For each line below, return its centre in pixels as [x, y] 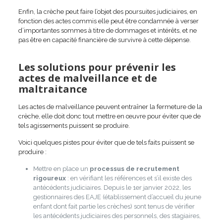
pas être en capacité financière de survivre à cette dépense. [104, 40]
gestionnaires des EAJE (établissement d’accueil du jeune [117, 197]
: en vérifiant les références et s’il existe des [129, 178]
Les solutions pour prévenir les [97, 67]
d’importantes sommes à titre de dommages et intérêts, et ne [107, 30]
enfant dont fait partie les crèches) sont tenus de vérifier [114, 206]
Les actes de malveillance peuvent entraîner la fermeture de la [110, 107]
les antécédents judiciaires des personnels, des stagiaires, [117, 216]
